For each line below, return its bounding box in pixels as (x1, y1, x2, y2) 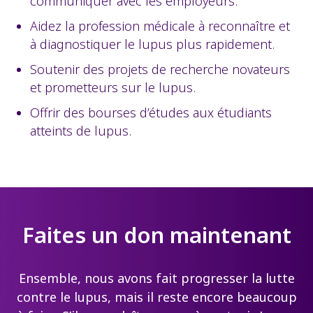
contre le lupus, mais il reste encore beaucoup (16, 289, 297, 305)
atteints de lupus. (30, 122, 131, 139)
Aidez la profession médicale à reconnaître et (30, 17, 290, 34)
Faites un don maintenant (22, 220, 291, 249)
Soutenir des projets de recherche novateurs (30, 61, 290, 78)
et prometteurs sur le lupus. (30, 79, 196, 96)
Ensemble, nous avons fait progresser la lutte (18, 270, 295, 286)
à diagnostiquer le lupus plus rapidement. (30, 36, 275, 52)
